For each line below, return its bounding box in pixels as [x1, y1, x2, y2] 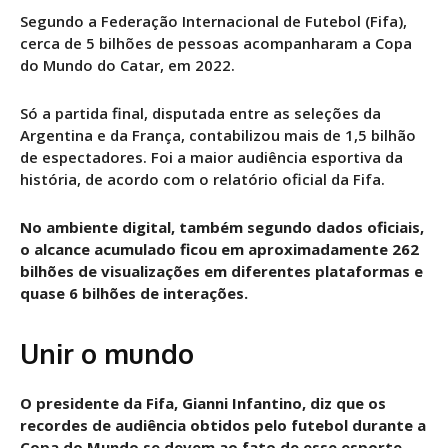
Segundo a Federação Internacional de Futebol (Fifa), [20, 10, 407, 31]
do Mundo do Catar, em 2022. [20, 54, 235, 75]
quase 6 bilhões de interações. [20, 282, 248, 303]
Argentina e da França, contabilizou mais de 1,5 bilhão [20, 124, 416, 145]
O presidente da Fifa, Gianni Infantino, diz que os [20, 392, 386, 413]
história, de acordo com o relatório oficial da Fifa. [20, 168, 385, 189]
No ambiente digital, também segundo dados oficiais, [20, 216, 424, 237]
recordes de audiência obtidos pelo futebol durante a [20, 414, 426, 435]
